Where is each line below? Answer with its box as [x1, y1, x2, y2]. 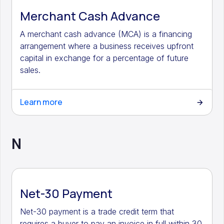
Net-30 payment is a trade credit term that [20, 206, 174, 216]
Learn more [20, 96, 63, 107]
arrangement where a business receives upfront [20, 41, 194, 51]
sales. [20, 65, 41, 75]
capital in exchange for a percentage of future [20, 53, 189, 63]
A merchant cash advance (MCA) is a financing [20, 29, 192, 39]
